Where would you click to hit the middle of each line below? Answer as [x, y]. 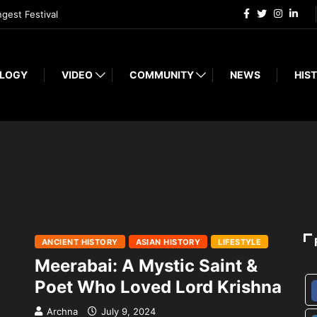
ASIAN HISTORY [168, 242]
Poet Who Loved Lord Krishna [158, 287]
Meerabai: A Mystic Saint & [146, 266]
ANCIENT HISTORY [80, 242]
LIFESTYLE [240, 242]
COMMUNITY [161, 75]
